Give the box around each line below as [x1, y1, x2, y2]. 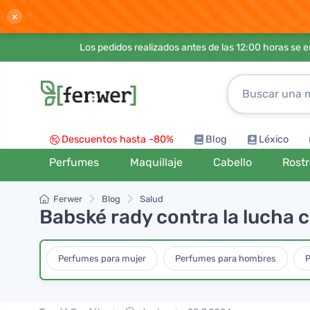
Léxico [259, 134, 289, 145]
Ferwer [53, 194, 82, 204]
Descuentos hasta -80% [62, 134, 174, 145]
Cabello [212, 156, 252, 169]
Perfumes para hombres [175, 253, 276, 264]
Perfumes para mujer [58, 253, 146, 264]
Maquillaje [129, 156, 183, 169]
